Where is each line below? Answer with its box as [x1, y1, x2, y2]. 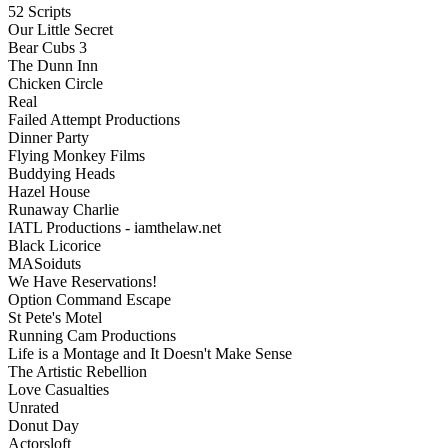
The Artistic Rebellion [8, 363, 147, 381]
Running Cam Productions [8, 327, 176, 345]
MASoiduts [8, 255, 81, 273]
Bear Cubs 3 [8, 39, 87, 57]
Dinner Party [8, 129, 89, 147]
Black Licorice [8, 237, 101, 255]
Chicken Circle [8, 75, 103, 93]
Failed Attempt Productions [8, 111, 180, 129]
